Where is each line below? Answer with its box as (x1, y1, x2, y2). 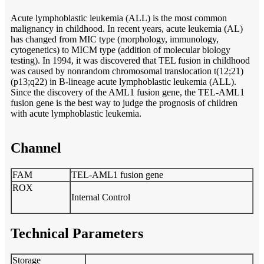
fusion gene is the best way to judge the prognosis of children (11, 97, 237, 108)
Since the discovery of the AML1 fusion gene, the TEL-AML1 (11, 87, 245, 97)
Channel (11, 140, 61, 156)
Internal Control (71, 192, 130, 202)
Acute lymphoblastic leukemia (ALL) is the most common (11, 12, 227, 23)
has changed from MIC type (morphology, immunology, (11, 34, 219, 44)
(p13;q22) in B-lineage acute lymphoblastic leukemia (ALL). (11, 76, 236, 87)
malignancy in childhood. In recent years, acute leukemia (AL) (11, 23, 243, 34)
